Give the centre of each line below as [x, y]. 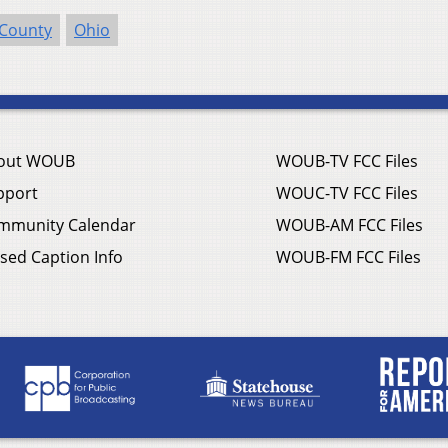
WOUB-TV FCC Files [347, 160]
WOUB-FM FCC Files [348, 256]
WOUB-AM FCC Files [349, 224]
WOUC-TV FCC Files [347, 192]
